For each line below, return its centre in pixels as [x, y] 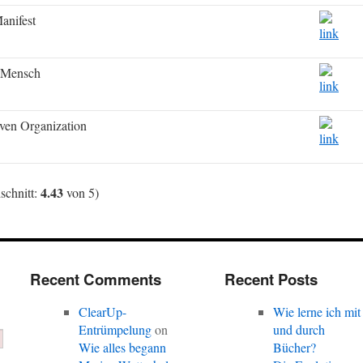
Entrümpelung [115, 329]
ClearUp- [103, 312]
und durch [299, 329]
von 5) [81, 192]
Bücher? [295, 347]
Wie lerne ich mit [317, 312]
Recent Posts [271, 279]
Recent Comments [95, 279]
